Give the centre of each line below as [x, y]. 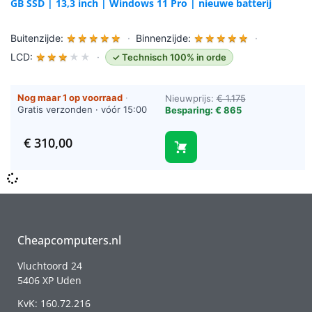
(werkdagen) [45, 133]
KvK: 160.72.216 [54, 304]
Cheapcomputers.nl [69, 241]
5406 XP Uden [49, 281]
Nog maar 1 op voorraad [70, 98]
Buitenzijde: [38, 38]
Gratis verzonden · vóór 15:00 [82, 110]
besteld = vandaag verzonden [83, 122]
